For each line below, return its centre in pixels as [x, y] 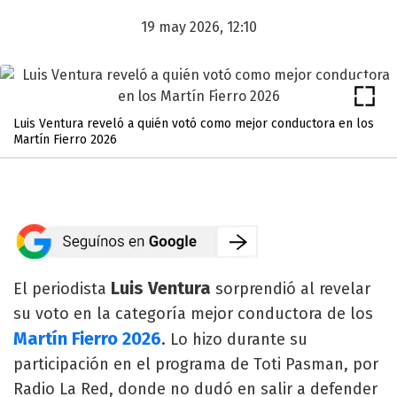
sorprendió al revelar [291, 289]
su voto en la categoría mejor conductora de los [193, 314]
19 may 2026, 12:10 [198, 27]
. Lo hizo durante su [234, 339]
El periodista [62, 289]
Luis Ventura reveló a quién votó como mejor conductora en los [194, 124]
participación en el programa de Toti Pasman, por [196, 364]
